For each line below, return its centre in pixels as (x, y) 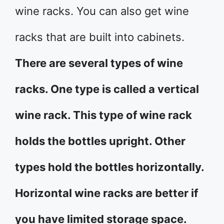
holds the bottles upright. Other (100, 141)
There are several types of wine (99, 63)
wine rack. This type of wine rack (103, 115)
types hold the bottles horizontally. (109, 167)
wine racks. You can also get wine (102, 11)
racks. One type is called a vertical (107, 89)
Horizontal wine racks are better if (106, 193)
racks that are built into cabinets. (100, 37)
